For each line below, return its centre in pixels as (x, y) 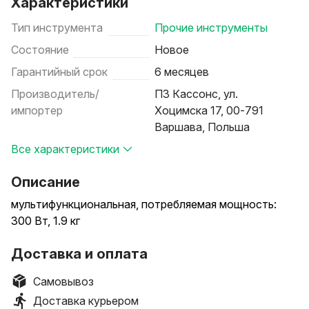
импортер (37, 110)
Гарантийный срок (59, 72)
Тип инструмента (57, 28)
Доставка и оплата (79, 254)
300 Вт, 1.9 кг (46, 221)
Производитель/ (55, 94)
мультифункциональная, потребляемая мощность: (144, 204)
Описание (46, 182)
